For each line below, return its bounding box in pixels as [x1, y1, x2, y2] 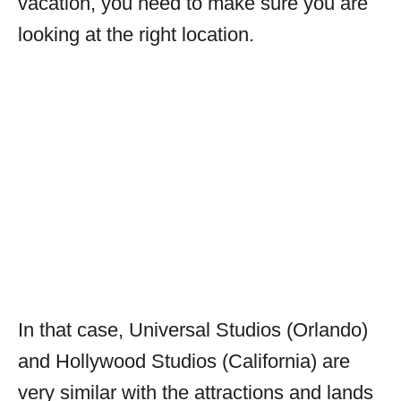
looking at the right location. [18, 22, 254, 46]
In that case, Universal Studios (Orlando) [18, 318, 368, 341]
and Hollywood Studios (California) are [18, 349, 350, 372]
